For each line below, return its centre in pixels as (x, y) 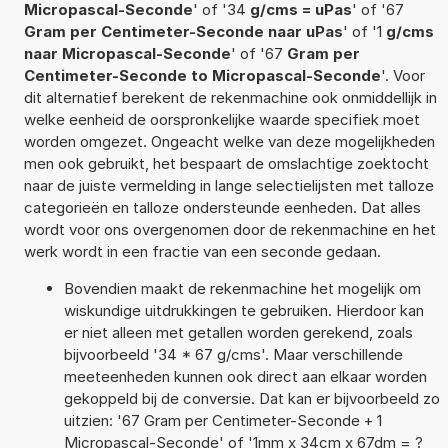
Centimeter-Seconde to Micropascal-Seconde (202, 75)
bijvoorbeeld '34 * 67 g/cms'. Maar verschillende (233, 354)
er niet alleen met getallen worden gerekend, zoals (238, 332)
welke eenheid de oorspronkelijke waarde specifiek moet (221, 119)
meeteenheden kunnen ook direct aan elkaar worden (245, 376)
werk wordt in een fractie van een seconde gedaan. (202, 251)
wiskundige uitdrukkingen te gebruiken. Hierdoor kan (243, 310)
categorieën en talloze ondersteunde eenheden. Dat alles (222, 207)
